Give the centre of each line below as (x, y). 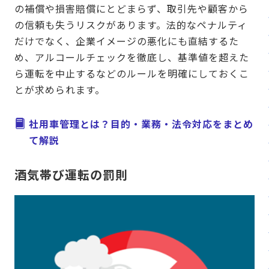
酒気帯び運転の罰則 (71, 175)
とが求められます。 (60, 90)
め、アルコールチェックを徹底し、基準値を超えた (132, 57)
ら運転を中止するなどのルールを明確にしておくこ (132, 74)
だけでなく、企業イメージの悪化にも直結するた (127, 41)
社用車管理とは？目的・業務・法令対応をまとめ (141, 124)
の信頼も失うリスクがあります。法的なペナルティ (131, 25)
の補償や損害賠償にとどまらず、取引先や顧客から (131, 9)
